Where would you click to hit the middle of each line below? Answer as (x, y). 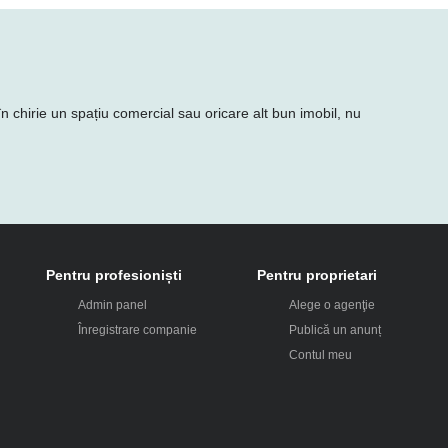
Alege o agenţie (331, 304)
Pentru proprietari (316, 274)
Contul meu (320, 354)
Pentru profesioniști (114, 274)
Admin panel (113, 304)
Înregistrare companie (138, 329)
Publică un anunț (334, 329)
